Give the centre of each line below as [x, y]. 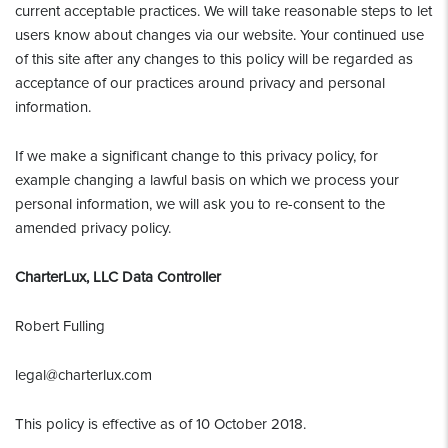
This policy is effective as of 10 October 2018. [160, 424]
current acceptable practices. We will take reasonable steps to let [223, 11]
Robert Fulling [60, 326]
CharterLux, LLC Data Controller [118, 277]
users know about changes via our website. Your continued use [219, 35]
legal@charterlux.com [83, 375]
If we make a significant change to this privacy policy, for [196, 156]
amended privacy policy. [93, 228]
